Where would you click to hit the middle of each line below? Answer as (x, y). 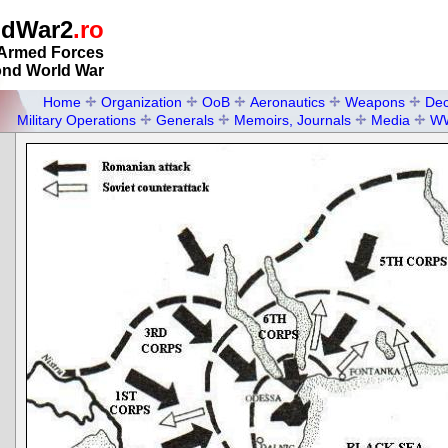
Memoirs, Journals (292, 120)
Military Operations (76, 120)
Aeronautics (287, 102)
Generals (185, 120)
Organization (141, 102)
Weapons (374, 102)
